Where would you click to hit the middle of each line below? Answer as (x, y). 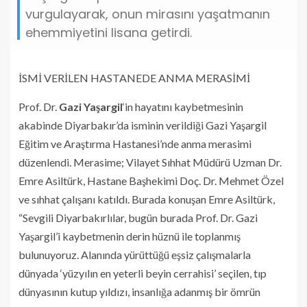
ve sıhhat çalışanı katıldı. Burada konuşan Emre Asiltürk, (147, 199)
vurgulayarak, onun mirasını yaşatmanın (148, 14)
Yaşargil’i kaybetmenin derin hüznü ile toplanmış (130, 236)
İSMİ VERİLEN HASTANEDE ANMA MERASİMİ (134, 77)
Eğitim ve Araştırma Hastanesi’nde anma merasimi (135, 143)
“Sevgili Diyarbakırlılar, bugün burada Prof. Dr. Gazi (138, 217)
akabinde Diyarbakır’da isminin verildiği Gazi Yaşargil (143, 125)
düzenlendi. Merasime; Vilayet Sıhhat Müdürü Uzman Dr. (150, 162)
